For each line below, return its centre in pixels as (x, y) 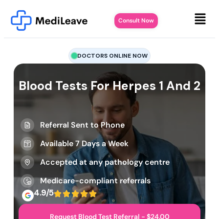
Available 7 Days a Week (84, 144)
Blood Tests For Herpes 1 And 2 (109, 86)
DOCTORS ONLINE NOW (112, 56)
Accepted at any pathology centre (105, 162)
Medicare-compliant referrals (95, 181)
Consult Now (136, 21)
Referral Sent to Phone (82, 125)
